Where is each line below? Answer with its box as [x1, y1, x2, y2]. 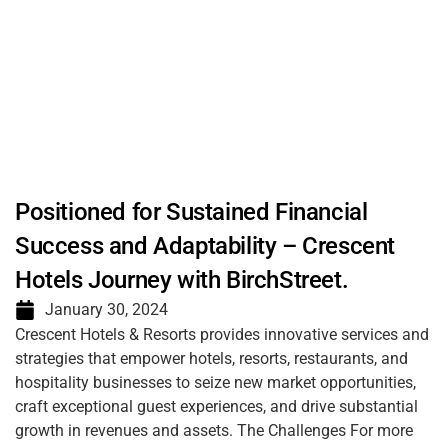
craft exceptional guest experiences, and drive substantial [15, 397, 418, 416]
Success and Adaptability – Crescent [15, 232, 396, 260]
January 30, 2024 [45, 300, 168, 319]
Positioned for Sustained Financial [15, 198, 368, 226]
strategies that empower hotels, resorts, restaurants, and [15, 349, 408, 368]
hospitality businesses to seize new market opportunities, [15, 373, 416, 392]
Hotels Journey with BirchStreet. [15, 266, 349, 294]
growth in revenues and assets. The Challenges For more [15, 421, 413, 440]
